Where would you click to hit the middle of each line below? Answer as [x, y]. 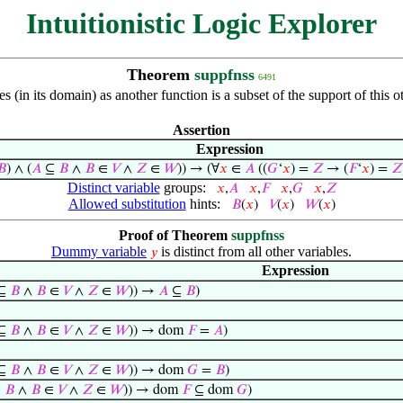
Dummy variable [99, 251]
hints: [205, 204]
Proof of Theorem [175, 235]
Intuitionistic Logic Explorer [201, 23]
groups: [184, 188]
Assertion [201, 130]
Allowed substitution [127, 204]
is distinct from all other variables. [255, 251]
